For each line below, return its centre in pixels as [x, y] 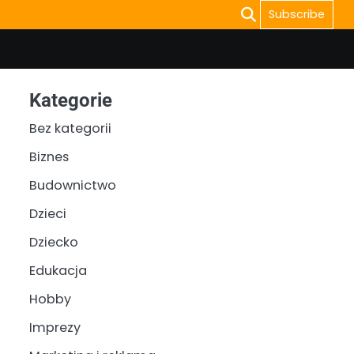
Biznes [49, 157]
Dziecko [53, 242]
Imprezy [55, 328]
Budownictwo [72, 185]
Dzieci [47, 214]
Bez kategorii [70, 128]
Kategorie [70, 100]
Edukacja [58, 271]
